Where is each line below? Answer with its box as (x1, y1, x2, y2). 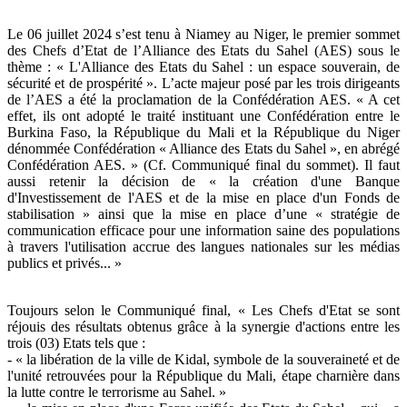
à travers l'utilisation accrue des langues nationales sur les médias (7, 239, 400, 255)
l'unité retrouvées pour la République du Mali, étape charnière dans (7, 368, 400, 384)
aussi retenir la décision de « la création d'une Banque (7, 174, 400, 190)
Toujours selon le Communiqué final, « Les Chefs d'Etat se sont (7, 303, 400, 319)
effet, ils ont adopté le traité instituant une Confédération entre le (7, 108, 400, 124)
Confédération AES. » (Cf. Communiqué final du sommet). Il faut (7, 157, 400, 174)
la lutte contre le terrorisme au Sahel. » (7, 384, 226, 401)
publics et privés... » (7, 255, 122, 272)
